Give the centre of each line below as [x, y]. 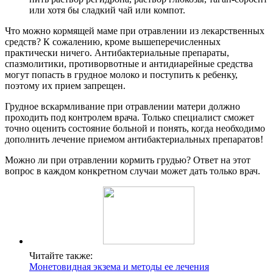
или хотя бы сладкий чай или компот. [107, 10]
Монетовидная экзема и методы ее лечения [119, 266]
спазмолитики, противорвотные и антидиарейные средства [129, 63]
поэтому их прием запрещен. [65, 85]
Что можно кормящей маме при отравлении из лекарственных [135, 30]
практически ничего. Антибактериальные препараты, [117, 52]
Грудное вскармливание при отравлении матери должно [122, 106]
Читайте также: [61, 255]
